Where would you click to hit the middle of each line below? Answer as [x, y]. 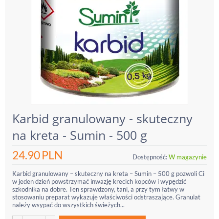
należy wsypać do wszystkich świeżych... [68, 205]
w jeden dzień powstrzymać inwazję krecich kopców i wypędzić [99, 181]
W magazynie [188, 157]
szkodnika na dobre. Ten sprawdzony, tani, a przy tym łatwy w [98, 189]
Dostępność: [150, 157]
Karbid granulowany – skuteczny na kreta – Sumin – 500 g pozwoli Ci [108, 174]
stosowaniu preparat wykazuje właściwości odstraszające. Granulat [106, 197]
